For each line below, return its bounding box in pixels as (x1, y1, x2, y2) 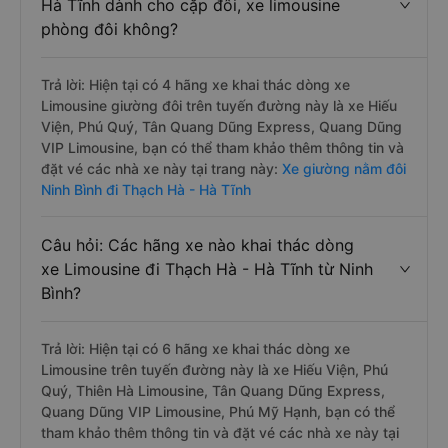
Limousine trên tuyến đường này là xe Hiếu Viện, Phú (41, 361, 388, 378)
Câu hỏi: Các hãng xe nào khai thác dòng (41, 235, 354, 255)
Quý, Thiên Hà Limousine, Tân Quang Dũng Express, (41, 382, 385, 399)
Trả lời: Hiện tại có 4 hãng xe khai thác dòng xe (41, 76, 350, 93)
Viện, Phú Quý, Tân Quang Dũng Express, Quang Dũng (41, 118, 402, 135)
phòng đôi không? (41, 19, 178, 39)
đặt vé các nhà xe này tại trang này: (41, 160, 282, 177)
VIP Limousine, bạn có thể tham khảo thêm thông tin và (41, 139, 404, 156)
